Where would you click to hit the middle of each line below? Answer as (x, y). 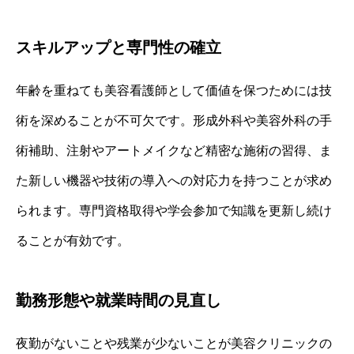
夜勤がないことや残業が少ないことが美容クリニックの (174, 344)
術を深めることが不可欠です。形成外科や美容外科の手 (174, 121)
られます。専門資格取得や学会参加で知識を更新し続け (174, 211)
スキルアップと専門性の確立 (119, 48)
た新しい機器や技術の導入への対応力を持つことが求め (174, 181)
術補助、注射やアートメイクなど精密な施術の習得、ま (174, 151)
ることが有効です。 (73, 241)
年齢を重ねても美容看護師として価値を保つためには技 (174, 91)
